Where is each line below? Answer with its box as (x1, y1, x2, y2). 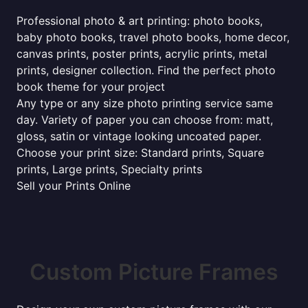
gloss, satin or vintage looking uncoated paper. (16, 129, 261, 143)
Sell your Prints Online (16, 179, 131, 192)
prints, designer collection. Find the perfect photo (16, 63, 276, 77)
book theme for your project (16, 80, 165, 93)
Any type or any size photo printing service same (16, 96, 273, 110)
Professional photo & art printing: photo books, (16, 14, 263, 27)
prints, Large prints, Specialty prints (16, 162, 202, 176)
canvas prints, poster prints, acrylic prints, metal (16, 47, 267, 60)
